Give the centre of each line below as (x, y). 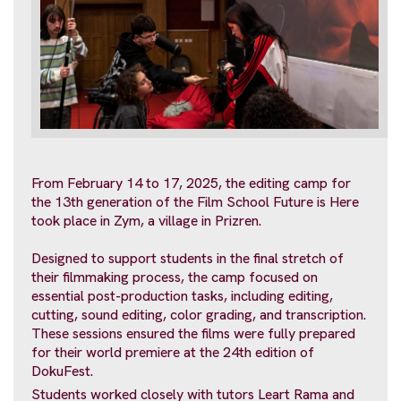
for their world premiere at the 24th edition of (173, 352)
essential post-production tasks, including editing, (182, 295)
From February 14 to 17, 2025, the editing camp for (191, 183)
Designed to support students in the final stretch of (188, 258)
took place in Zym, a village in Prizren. (146, 220)
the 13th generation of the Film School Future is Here (195, 201)
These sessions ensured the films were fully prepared (193, 333)
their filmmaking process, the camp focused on (175, 277)
